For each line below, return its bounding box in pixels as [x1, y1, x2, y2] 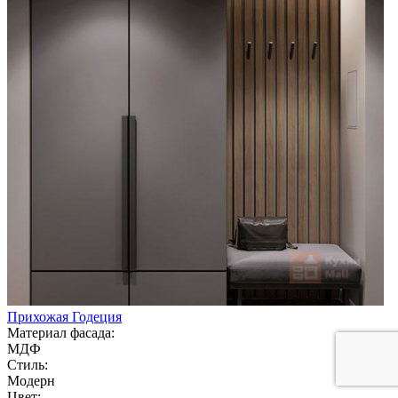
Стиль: [7, 356, 48, 372]
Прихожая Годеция [7, 308, 122, 324]
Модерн [7, 372, 55, 388]
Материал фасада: [7, 324, 115, 340]
